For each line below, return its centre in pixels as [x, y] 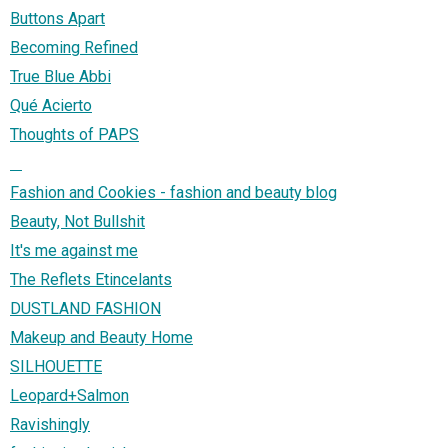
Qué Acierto [51, 106]
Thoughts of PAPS [74, 135]
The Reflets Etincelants [91, 280]
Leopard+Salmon [69, 396]
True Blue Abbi [60, 77]
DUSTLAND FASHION [85, 309]
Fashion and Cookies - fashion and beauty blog [173, 193]
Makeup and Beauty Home [101, 338]
